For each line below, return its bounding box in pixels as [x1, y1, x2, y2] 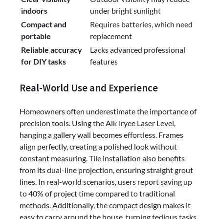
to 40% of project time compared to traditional [20, 189, 175, 198]
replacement [90, 31, 132, 41]
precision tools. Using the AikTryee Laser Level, [20, 118, 175, 128]
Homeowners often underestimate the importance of [20, 107, 197, 116]
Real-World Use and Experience [20, 81, 158, 94]
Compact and [21, 19, 66, 29]
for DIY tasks [21, 56, 66, 66]
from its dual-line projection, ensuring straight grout [20, 165, 193, 175]
